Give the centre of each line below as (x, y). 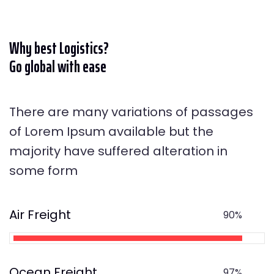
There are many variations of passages (131, 112)
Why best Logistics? (59, 48)
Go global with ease (58, 66)
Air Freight (40, 214)
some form (43, 170)
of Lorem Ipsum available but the (111, 131)
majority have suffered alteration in (118, 151)
